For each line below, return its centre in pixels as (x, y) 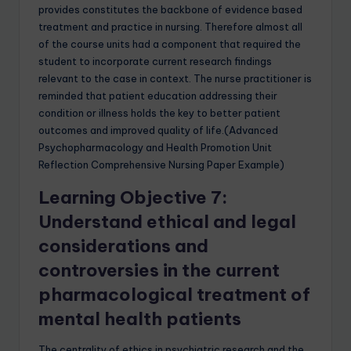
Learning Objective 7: (133, 198)
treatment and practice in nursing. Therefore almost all (170, 27)
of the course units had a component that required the (170, 44)
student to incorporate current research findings (155, 62)
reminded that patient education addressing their (158, 96)
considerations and (123, 246)
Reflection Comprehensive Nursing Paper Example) (161, 165)
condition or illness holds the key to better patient (159, 113)
